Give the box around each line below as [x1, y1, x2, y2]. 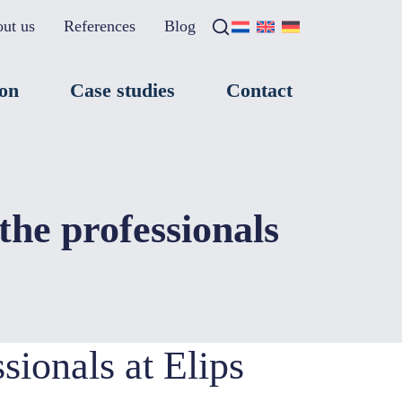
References [64, 17, 135, 35]
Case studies [70, 79, 175, 101]
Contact [226, 79, 293, 101]
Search [225, 17, 267, 32]
